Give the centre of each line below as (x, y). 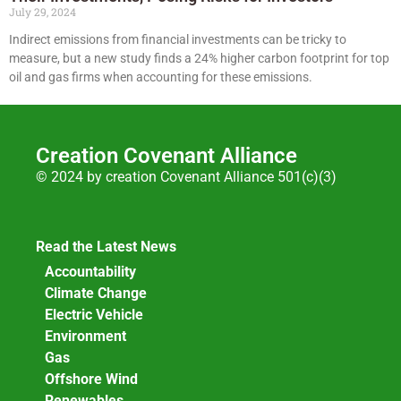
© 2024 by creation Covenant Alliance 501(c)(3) (186, 176)
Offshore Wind (91, 380)
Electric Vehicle (94, 315)
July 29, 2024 (43, 11)
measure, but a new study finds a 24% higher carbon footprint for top (199, 58)
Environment (85, 337)
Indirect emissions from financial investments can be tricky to (178, 39)
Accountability (90, 272)
